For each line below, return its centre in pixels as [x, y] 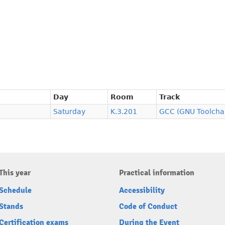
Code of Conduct [148, 207]
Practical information [157, 173]
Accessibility [142, 191]
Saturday [69, 112]
